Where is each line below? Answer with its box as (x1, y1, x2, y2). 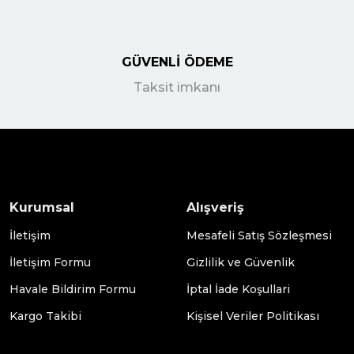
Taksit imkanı (134, 80, 220, 96)
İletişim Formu (9, 255, 91, 270)
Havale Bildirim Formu (9, 282, 136, 297)
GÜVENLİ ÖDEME (121, 55, 233, 70)
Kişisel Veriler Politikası (186, 309, 319, 324)
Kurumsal (9, 200, 74, 216)
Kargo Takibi (9, 309, 81, 324)
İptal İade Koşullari (186, 282, 290, 297)
